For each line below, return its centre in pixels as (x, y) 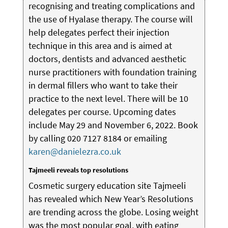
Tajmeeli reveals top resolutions (78, 170)
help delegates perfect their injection (99, 32)
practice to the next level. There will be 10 (108, 98)
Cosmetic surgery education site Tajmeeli (107, 185)
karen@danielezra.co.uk (75, 151)
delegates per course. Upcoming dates (102, 111)
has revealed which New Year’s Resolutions (111, 198)
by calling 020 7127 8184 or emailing (97, 138)
